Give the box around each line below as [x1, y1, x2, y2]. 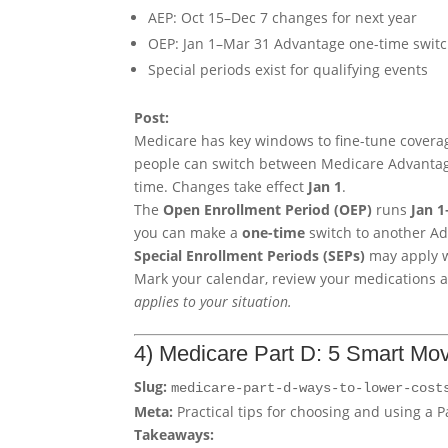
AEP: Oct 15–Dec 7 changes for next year [148, 8, 418, 28]
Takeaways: [134, 425, 215, 445]
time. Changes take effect [134, 177, 309, 197]
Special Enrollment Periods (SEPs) [134, 246, 366, 266]
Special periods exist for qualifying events [148, 60, 429, 80]
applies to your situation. [134, 292, 293, 312]
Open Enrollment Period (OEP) [163, 200, 373, 220]
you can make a [134, 223, 243, 243]
